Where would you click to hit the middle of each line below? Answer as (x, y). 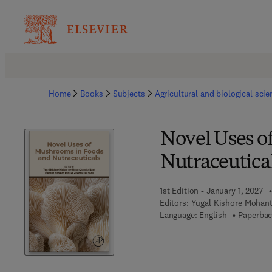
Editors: (174, 203)
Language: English (193, 215)
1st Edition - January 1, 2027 (211, 191)
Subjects (129, 93)
